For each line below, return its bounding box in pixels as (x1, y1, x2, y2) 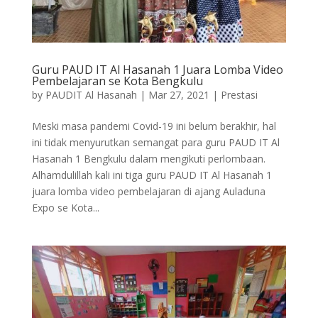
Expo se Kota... (31, 200, 99, 214)
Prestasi (220, 87, 258, 102)
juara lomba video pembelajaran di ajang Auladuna (31, 184, 265, 198)
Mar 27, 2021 (148, 87, 209, 102)
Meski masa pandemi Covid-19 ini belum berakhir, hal (31, 119, 276, 133)
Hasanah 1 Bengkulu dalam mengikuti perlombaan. (31, 151, 265, 165)
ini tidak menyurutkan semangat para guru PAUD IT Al (31, 135, 280, 149)
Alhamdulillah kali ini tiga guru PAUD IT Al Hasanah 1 (31, 168, 272, 182)
